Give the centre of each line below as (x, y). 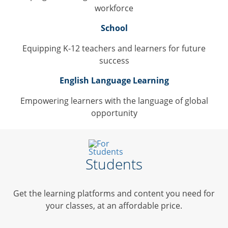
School (114, 28)
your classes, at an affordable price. (114, 205)
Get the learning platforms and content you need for (114, 193)
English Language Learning (114, 80)
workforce (114, 8)
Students (114, 164)
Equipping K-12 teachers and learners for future (114, 48)
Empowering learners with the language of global (114, 101)
